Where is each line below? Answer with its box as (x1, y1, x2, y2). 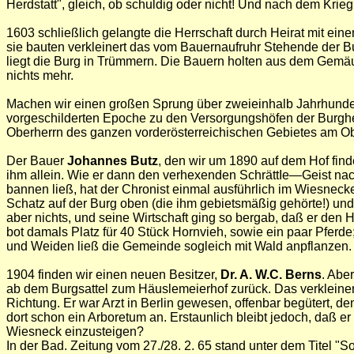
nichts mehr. (6, 69, 73, 82)
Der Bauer (6, 154, 67, 168)
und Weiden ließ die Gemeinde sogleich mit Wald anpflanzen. (6, 239, 352, 253)
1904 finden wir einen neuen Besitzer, (6, 268, 220, 281)
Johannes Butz (67, 154, 158, 168)
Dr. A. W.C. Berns (220, 268, 322, 281)
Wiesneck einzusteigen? (6, 325, 144, 338)
